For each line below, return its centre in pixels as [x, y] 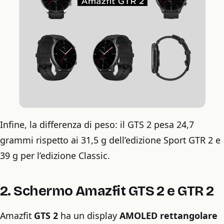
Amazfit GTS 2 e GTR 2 [143, 191]
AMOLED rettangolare [168, 215]
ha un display [89, 215]
